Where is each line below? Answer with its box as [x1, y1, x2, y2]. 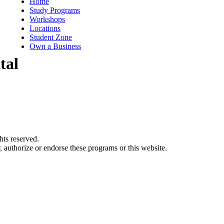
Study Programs [29, 6, 80, 14]
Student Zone [29, 33, 72, 41]
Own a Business [29, 42, 81, 50]
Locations [29, 24, 61, 32]
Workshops [29, 15, 65, 23]
